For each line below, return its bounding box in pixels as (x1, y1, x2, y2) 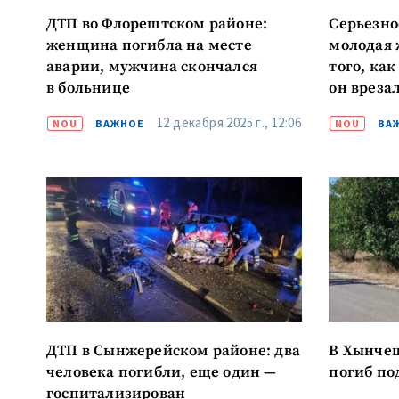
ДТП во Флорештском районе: (46, 14, 268, 34)
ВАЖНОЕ (95, 116, 144, 130)
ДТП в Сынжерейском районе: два (46, 342, 300, 362)
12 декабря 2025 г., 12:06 (157, 113, 301, 131)
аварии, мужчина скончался (46, 57, 257, 77)
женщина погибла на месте (46, 36, 252, 55)
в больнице (46, 78, 130, 98)
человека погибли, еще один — (46, 363, 277, 383)
